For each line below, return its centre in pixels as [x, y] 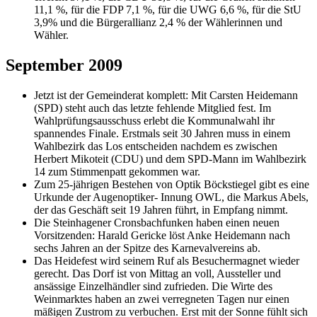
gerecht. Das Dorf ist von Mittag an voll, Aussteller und [157, 273]
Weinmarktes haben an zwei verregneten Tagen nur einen [162, 299]
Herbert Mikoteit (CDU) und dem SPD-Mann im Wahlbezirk [170, 158]
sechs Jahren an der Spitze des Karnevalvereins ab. [147, 248]
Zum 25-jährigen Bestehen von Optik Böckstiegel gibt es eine [172, 184]
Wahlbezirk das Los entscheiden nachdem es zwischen [156, 146]
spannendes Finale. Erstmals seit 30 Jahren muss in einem [162, 133]
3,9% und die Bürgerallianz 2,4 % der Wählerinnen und [158, 22]
